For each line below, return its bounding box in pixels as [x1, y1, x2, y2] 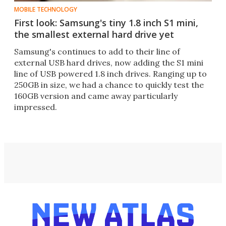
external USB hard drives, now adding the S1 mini [14, 58, 203, 68]
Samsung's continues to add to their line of [14, 46, 180, 57]
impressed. [14, 102, 57, 112]
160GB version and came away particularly [14, 91, 178, 101]
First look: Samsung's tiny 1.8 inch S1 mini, [14, 17, 198, 29]
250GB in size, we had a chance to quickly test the [14, 80, 204, 90]
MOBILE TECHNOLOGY [14, 5, 77, 14]
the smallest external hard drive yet [14, 28, 174, 41]
